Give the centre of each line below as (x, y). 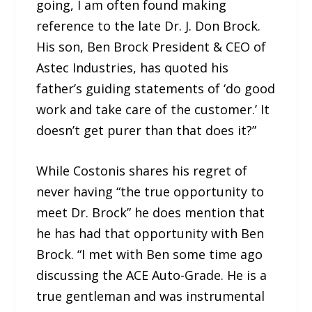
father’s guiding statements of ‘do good (156, 88)
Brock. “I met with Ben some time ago (150, 255)
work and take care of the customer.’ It (153, 109)
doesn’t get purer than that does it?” (147, 130)
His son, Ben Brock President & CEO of (151, 46)
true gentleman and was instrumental (151, 296)
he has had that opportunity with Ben (150, 234)
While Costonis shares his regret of (142, 171)
